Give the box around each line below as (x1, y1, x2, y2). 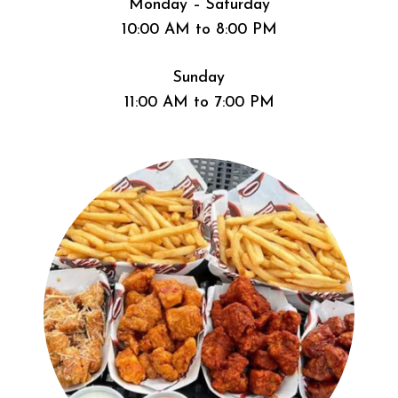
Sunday (173, 70, 225, 86)
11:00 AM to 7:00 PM (123, 95, 275, 111)
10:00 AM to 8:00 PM (121, 21, 277, 37)
